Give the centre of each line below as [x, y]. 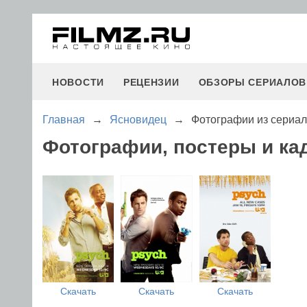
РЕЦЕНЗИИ [151, 82]
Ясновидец [138, 120]
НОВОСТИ [78, 82]
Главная [64, 120]
